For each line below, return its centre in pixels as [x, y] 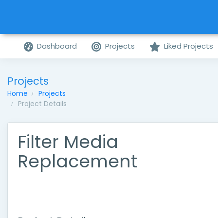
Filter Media [68, 142]
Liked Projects [188, 46]
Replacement [77, 161]
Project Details [42, 104]
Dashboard [57, 46]
